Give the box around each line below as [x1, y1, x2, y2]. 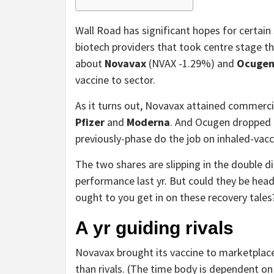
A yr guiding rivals [75, 217, 234, 238]
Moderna [127, 114, 170, 129]
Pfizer [75, 114, 105, 129]
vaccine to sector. [75, 72, 155, 87]
